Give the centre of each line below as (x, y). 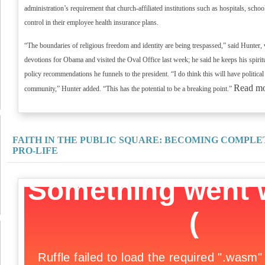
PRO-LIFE (35, 151)
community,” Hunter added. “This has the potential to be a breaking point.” (129, 89)
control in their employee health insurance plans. (91, 22)
